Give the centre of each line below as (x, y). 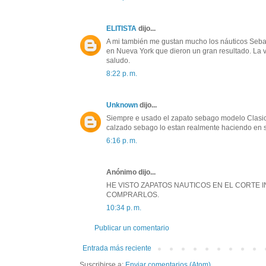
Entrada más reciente (117, 248)
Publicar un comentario (132, 228)
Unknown (122, 105)
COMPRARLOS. (133, 195)
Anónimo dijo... (131, 172)
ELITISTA (121, 29)
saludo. (118, 61)
